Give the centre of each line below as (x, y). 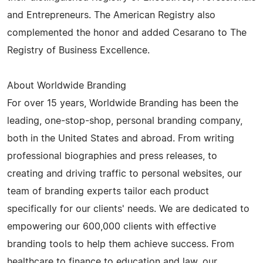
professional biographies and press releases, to (112, 156)
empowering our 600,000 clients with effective (112, 226)
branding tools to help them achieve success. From (121, 244)
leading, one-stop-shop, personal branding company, (125, 121)
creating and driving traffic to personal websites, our (124, 173)
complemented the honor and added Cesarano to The (127, 33)
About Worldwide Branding (67, 85)
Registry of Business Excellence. (78, 50)
